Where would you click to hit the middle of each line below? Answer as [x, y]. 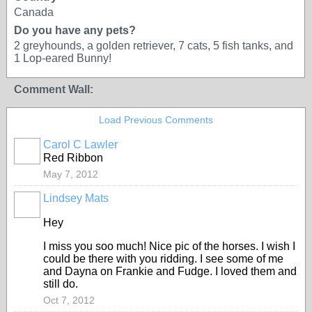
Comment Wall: [54, 89]
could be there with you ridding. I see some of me [163, 259]
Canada [34, 12]
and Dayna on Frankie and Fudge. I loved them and [170, 271]
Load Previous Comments [156, 120]
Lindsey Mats [76, 198]
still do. [61, 284]
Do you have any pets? [75, 30]
